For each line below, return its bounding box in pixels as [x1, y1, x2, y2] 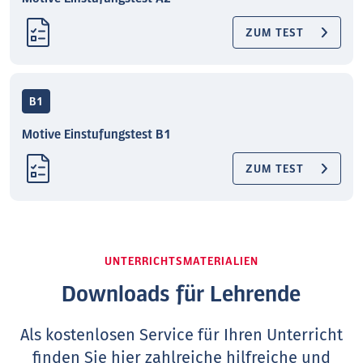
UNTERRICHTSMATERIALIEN [104, 256, 258, 267]
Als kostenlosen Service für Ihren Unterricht [19, 325, 343, 344]
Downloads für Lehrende [62, 284, 301, 306]
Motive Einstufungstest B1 [22, 128, 172, 141]
